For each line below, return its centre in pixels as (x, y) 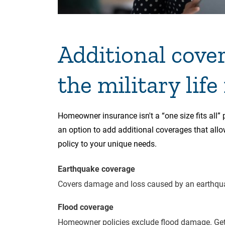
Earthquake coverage (96, 169)
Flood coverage (86, 207)
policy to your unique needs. (107, 144)
